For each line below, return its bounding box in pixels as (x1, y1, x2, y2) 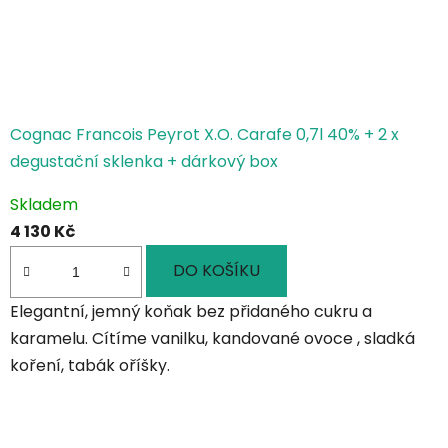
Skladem (10, 193, 78, 217)
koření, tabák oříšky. (10, 353, 174, 377)
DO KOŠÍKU (173, 259, 260, 283)
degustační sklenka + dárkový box (10, 150, 278, 174)
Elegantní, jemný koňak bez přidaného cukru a (10, 299, 372, 323)
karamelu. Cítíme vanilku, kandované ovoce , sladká (10, 326, 415, 350)
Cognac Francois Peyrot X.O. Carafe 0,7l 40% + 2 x (10, 123, 399, 147)
